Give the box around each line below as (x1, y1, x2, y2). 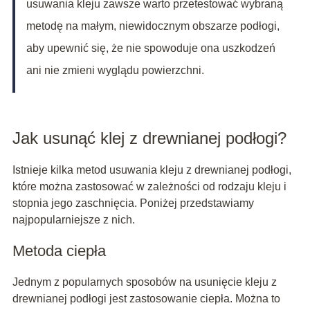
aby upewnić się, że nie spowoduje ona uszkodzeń (26, 42, 275, 55)
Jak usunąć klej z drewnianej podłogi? (12, 129, 286, 148)
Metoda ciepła (12, 242, 106, 260)
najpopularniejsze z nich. (12, 214, 135, 226)
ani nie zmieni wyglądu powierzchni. (26, 64, 204, 77)
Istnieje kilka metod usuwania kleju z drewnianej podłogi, (12, 164, 291, 176)
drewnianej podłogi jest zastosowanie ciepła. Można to (12, 293, 280, 305)
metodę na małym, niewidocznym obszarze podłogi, (26, 20, 280, 33)
